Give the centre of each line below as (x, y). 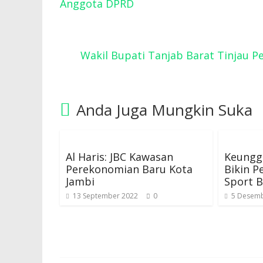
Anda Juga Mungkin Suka (164, 110)
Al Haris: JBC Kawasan (119, 157)
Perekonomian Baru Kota (129, 169)
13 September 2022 (105, 196)
